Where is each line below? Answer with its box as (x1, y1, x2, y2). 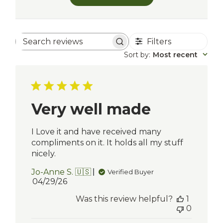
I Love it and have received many (31, 126, 162, 136)
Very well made (31, 100, 151, 118)
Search (71, 40, 100, 50)
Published (49, 176, 91, 186)
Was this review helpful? (75, 194, 173, 204)
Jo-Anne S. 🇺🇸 (31, 167, 92, 177)
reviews (71, 50, 102, 60)
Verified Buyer (108, 168, 154, 176)
